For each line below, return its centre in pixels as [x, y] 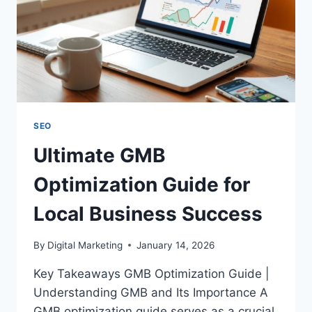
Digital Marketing [85, 245]
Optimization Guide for [142, 184]
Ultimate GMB [100, 155]
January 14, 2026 [176, 245]
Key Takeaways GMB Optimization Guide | [151, 273]
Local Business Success [148, 213]
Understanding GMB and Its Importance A [151, 292]
